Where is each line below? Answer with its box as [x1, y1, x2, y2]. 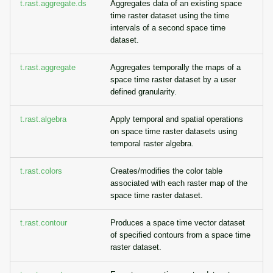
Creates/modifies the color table [110, 166, 222, 175]
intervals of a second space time [110, 23, 225, 32]
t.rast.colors [20, 166, 62, 175]
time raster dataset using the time [110, 11, 229, 20]
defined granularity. [110, 87, 177, 96]
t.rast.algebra [20, 115, 66, 124]
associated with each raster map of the [110, 179, 247, 188]
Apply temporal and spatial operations [110, 115, 243, 124]
